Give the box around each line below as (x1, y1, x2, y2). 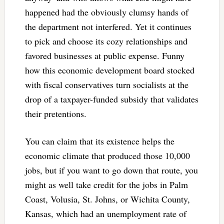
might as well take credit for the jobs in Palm (24, 178, 188, 190)
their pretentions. (24, 107, 86, 119)
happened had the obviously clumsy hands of (24, 5, 188, 18)
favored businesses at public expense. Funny (24, 49, 184, 61)
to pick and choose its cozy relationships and (24, 34, 187, 47)
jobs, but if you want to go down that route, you (24, 163, 198, 176)
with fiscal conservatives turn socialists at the (24, 78, 188, 90)
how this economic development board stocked (24, 63, 194, 76)
